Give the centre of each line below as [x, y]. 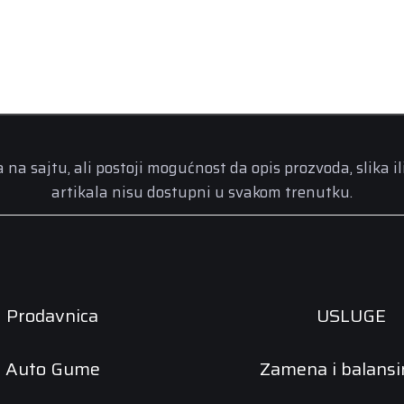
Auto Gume [52, 369]
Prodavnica [53, 316]
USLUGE [352, 316]
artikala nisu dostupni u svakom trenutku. [202, 193]
